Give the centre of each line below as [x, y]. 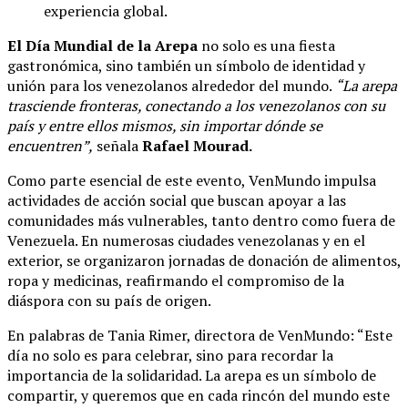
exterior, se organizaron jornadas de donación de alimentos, [204, 260]
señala [117, 145]
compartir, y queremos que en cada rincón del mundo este [199, 395]
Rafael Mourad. [197, 145]
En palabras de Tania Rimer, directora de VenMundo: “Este [200, 335]
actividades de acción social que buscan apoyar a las [177, 200]
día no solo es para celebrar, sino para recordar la [170, 355]
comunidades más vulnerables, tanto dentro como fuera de [201, 220]
